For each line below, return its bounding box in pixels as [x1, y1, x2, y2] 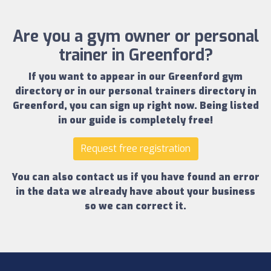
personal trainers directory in [108, 85, 256, 98]
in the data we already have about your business [16, 185, 255, 198]
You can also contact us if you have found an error [11, 171, 260, 184]
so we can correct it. [85, 200, 186, 213]
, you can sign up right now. [64, 99, 200, 113]
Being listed [199, 99, 259, 113]
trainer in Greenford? [58, 45, 213, 67]
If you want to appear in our [28, 70, 168, 83]
